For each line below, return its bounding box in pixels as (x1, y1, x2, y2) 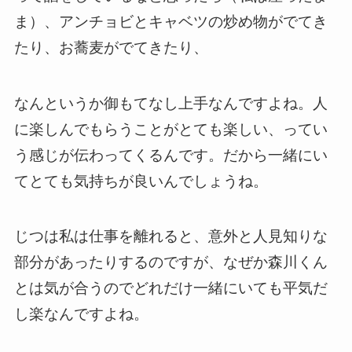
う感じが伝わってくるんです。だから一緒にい (13, 146, 328, 163)
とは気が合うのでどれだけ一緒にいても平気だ (13, 280, 328, 297)
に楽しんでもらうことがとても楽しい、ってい (13, 120, 328, 137)
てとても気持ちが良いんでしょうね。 (13, 172, 268, 189)
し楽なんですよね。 (13, 306, 148, 323)
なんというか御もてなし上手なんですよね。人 (13, 94, 328, 112)
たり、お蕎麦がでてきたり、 (13, 39, 208, 57)
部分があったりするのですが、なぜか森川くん (13, 254, 328, 271)
